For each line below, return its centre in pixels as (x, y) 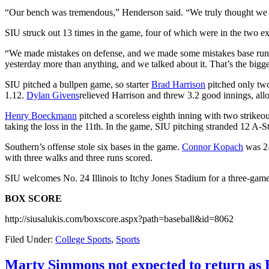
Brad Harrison (178, 85)
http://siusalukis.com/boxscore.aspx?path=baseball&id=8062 (119, 219)
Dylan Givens (53, 95)
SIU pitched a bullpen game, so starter (78, 85)
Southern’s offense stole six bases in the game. (93, 147)
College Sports (83, 240)
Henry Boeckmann (41, 116)
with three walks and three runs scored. (79, 158)
